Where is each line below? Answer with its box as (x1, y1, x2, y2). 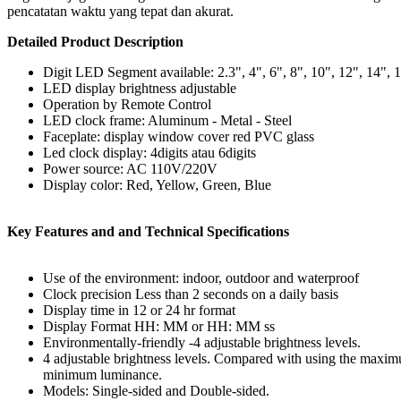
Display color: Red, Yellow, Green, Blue (43, 176, 271, 192)
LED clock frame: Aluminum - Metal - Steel (43, 112, 292, 128)
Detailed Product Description (7, 33, 183, 49)
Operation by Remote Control (43, 96, 211, 112)
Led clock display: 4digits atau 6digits (43, 144, 256, 160)
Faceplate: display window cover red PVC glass (43, 128, 314, 144)
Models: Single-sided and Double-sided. (43, 382, 269, 398)
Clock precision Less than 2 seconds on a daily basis (43, 286, 338, 302)
